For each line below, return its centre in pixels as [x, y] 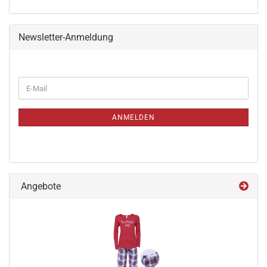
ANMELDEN [133, 117]
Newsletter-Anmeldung [66, 37]
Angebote [40, 186]
